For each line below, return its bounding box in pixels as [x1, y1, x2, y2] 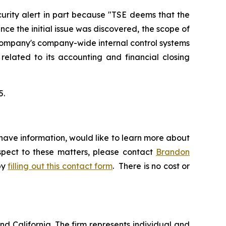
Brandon [156, 146, 190, 157]
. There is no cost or [112, 160, 190, 171]
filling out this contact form [8, 160, 113, 171]
